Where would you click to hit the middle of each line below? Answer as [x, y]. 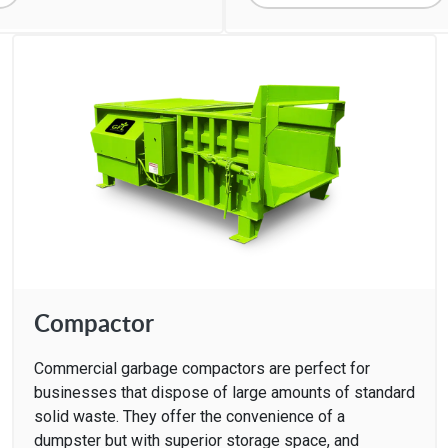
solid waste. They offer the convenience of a [189, 416]
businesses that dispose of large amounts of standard [224, 392]
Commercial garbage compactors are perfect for [201, 368]
